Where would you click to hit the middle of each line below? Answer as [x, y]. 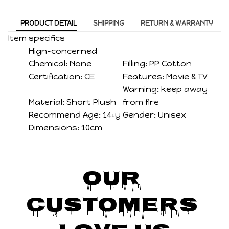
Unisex [172, 115]
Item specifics [37, 38]
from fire [141, 102]
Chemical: [48, 64]
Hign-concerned [63, 51]
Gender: [140, 115]
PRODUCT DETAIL [48, 23]
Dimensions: [54, 128]
